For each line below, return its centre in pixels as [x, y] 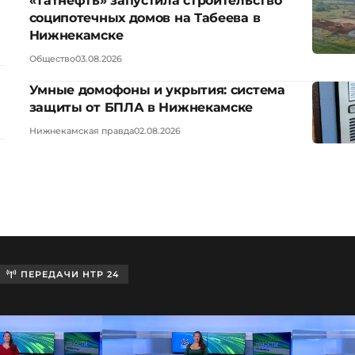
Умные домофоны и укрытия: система [157, 90]
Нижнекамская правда [81, 130]
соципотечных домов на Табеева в [145, 17]
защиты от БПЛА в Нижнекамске [141, 107]
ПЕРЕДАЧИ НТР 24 [68, 274]
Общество [52, 58]
